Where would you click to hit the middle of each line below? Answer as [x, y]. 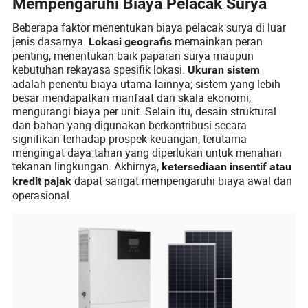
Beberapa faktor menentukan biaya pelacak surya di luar [150, 27]
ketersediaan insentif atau [227, 166]
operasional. [43, 195]
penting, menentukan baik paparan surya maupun [133, 55]
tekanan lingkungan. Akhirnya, [87, 166]
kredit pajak [42, 181]
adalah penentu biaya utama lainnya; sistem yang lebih [147, 84]
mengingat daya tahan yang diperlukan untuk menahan [147, 152]
